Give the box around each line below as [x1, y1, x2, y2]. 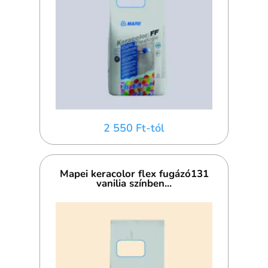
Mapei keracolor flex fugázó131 [59, 166, 209, 181]
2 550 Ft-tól [103, 121, 165, 136]
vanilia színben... [96, 176, 172, 190]
